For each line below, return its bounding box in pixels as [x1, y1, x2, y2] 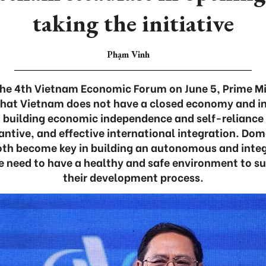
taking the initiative [32, 8, 234, 39]
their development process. [62, 169, 204, 185]
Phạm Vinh [107, 48, 150, 61]
